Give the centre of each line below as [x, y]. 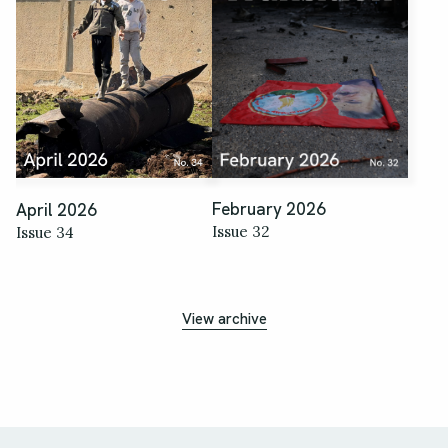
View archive [224, 318]
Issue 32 [241, 231]
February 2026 [269, 208]
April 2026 [56, 209]
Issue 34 [45, 232]
